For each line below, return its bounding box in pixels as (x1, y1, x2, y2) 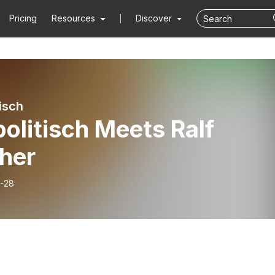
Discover (135, 13, 174, 23)
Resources (52, 13, 96, 23)
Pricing (9, 13, 37, 23)
